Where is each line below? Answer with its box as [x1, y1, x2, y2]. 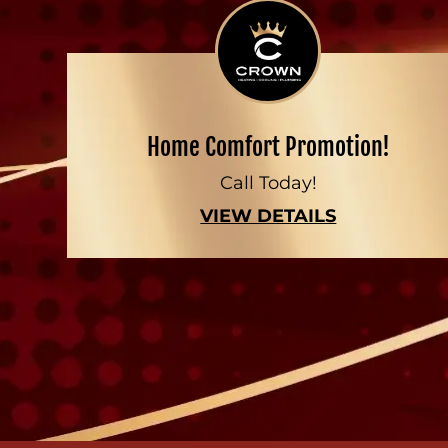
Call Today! [219, 172, 317, 194]
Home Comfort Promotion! [146, 132, 390, 162]
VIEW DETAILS [200, 205, 337, 227]
